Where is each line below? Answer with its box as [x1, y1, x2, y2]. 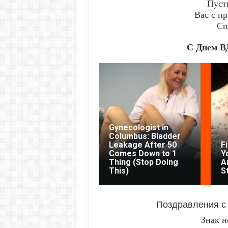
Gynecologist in [108, 122, 168, 132]
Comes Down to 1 [108, 148, 177, 158]
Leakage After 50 [108, 139, 177, 150]
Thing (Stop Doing [108, 157, 178, 167]
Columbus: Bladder [108, 131, 181, 141]
